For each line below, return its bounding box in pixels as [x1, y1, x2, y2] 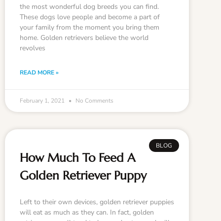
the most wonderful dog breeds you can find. [20, 1, 159, 11]
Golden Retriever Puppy [20, 168, 147, 183]
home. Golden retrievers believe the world [20, 33, 148, 42]
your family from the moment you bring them [20, 22, 159, 32]
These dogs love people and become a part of [20, 12, 160, 22]
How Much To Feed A [20, 150, 135, 165]
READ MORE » [20, 68, 59, 76]
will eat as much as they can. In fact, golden [20, 207, 154, 217]
